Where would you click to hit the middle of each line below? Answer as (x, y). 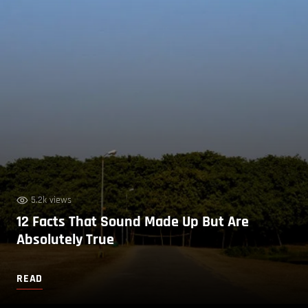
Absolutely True (65, 240)
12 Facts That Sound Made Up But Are (133, 222)
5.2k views (51, 200)
